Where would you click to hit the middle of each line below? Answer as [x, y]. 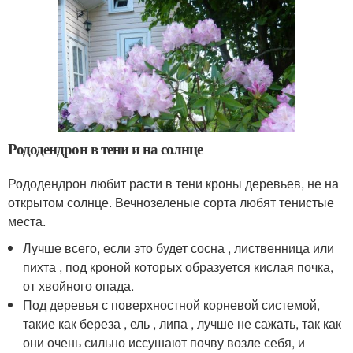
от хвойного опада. [79, 285]
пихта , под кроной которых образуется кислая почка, [178, 266]
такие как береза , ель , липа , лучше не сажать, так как [182, 323]
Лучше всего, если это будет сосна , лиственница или [179, 247]
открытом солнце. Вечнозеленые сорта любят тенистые [171, 202]
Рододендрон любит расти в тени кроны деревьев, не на [173, 183]
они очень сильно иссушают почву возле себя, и [164, 342]
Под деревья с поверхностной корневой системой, [172, 304]
